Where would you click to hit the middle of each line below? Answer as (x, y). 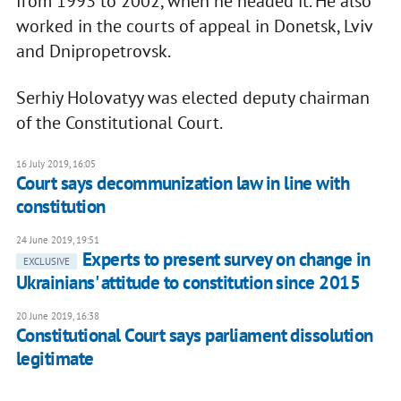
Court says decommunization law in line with (183, 183)
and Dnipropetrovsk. (93, 51)
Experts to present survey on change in (226, 260)
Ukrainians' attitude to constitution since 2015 (188, 283)
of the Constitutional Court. (119, 123)
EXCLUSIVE (46, 262)
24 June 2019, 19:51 (57, 240)
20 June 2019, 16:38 (57, 316)
